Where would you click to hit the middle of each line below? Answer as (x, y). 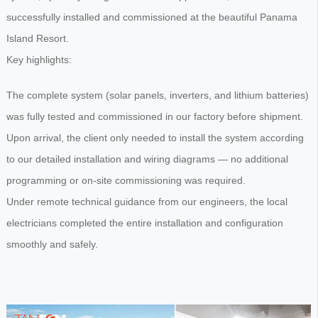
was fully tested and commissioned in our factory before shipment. (154, 117)
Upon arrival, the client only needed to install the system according (155, 138)
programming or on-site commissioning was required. (126, 181)
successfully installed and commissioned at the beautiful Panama (152, 17)
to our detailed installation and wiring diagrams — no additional (147, 159)
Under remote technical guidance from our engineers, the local (147, 202)
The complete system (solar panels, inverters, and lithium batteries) (157, 95)
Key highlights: (39, 60)
